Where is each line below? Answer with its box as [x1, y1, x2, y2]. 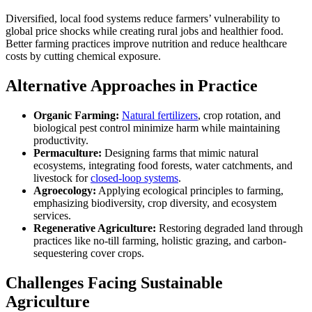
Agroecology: [33, 184, 96, 196]
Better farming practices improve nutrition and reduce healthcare [6, 38, 287, 49]
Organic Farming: [33, 109, 119, 121]
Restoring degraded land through [156, 221, 303, 234]
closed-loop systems [91, 171, 178, 184]
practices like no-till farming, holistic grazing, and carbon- [33, 234, 286, 247]
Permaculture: [33, 146, 102, 159]
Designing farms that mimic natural [102, 146, 258, 159]
